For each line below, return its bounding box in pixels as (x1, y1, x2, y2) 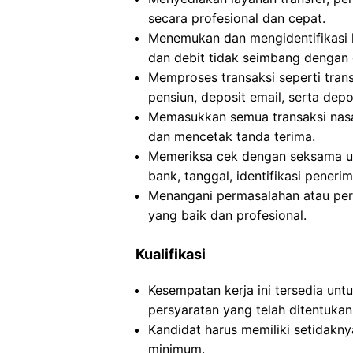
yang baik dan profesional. (148, 207, 307, 223)
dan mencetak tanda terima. (148, 128, 315, 144)
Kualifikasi (136, 246, 206, 262)
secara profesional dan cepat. (148, 10, 325, 26)
